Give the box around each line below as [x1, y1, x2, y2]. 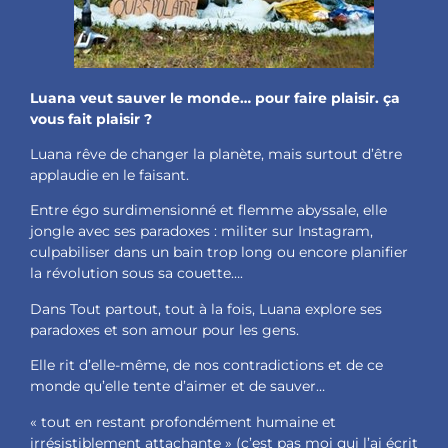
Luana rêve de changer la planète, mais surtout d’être [30, 145, 402, 164]
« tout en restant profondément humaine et [30, 412, 336, 431]
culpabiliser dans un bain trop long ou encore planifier [30, 243, 408, 262]
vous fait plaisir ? [30, 109, 152, 128]
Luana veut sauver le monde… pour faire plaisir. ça [30, 88, 400, 107]
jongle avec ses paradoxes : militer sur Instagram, [30, 222, 373, 241]
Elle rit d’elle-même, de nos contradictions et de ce [30, 356, 383, 375]
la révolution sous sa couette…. [30, 264, 243, 283]
